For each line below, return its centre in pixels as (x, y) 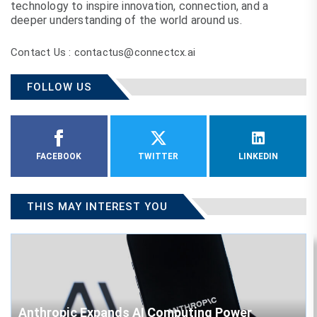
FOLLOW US (59, 87)
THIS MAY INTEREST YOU (97, 207)
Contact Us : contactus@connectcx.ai (103, 52)
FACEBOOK (59, 156)
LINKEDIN (258, 156)
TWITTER (158, 156)
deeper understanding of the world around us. (126, 20)
